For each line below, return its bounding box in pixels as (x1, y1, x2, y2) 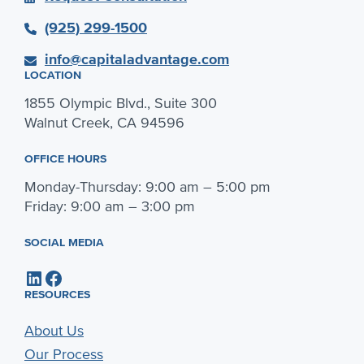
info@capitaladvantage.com (45, 50, 229, 68)
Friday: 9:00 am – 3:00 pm (24, 197, 195, 215)
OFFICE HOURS (24, 151, 106, 166)
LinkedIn (24, 265, 34, 289)
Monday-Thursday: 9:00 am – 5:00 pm (24, 177, 271, 196)
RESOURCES (24, 287, 90, 301)
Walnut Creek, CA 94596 (24, 113, 184, 132)
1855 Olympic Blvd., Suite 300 (24, 93, 217, 112)
